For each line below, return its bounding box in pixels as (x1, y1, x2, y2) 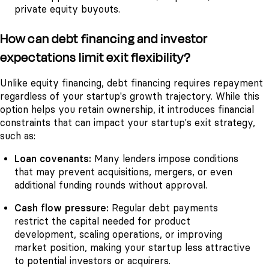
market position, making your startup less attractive (14, 242, 250, 254)
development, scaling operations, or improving (14, 229, 222, 241)
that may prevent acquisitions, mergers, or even (14, 166, 232, 178)
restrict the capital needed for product (14, 216, 190, 228)
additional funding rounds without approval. (14, 180, 207, 192)
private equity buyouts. (14, 4, 120, 16)
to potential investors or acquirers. (14, 255, 171, 267)
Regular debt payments (112, 202, 218, 214)
